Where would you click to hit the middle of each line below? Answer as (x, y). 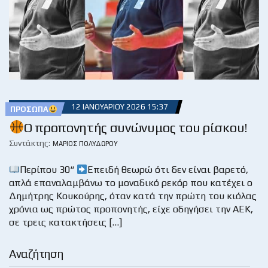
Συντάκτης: (30, 143)
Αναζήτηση (36, 254)
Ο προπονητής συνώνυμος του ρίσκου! (136, 128)
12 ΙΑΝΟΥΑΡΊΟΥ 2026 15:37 (119, 107)
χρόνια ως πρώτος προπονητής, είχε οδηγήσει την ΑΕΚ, (131, 209)
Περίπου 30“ (48, 170)
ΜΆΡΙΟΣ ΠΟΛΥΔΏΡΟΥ (85, 144)
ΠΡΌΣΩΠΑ (29, 109)
